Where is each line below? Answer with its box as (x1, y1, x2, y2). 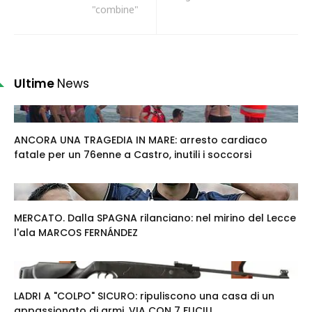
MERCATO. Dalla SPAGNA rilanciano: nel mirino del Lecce (14, 210, 296, 225)
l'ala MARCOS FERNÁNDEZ (14, 225, 138, 240)
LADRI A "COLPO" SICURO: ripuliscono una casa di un (14, 288, 274, 303)
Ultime (14, 75, 57, 92)
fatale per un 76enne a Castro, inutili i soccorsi (14, 147, 251, 162)
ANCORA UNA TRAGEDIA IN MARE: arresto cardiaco (14, 132, 267, 147)
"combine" (92, 2, 139, 16)
